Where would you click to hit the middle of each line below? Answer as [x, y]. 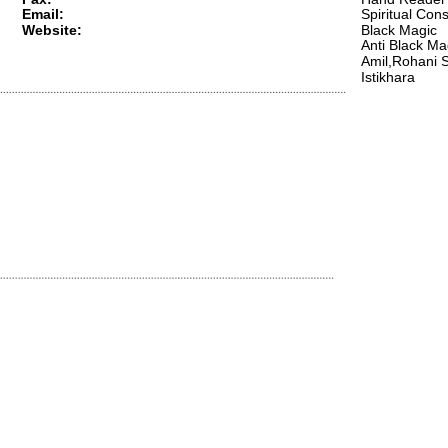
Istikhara [388, 76]
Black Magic [401, 29]
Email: [43, 14]
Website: [52, 29]
